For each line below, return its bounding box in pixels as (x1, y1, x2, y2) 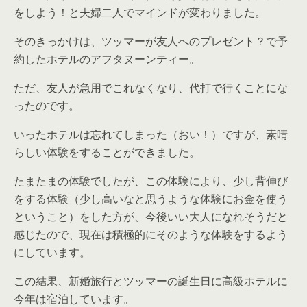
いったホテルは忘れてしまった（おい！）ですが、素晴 (14, 127, 288, 143)
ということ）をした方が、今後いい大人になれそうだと (14, 209, 288, 225)
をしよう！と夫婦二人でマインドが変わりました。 (14, 5, 266, 21)
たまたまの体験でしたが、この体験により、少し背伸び (14, 173, 288, 189)
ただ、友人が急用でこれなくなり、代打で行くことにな (14, 80, 288, 96)
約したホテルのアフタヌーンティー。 (14, 51, 200, 67)
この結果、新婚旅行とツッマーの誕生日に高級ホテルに (14, 273, 288, 289)
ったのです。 (14, 98, 79, 114)
